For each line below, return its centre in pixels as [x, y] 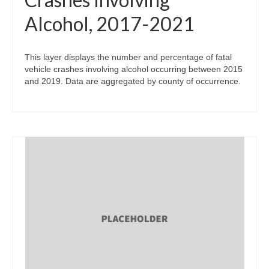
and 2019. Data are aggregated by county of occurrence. [133, 81]
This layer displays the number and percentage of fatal [128, 57]
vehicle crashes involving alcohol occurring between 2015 [134, 69]
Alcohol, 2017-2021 [110, 23]
